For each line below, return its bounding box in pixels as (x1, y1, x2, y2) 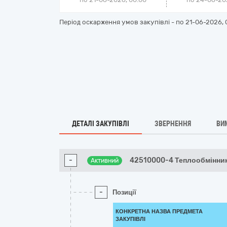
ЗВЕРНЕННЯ (155, 120, 191, 128)
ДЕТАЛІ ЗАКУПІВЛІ (72, 120, 129, 128)
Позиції (112, 188, 136, 196)
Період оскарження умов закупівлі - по (59, 18, 185, 26)
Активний (91, 157, 119, 164)
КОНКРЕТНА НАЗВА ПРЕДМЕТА (116, 208, 203, 215)
